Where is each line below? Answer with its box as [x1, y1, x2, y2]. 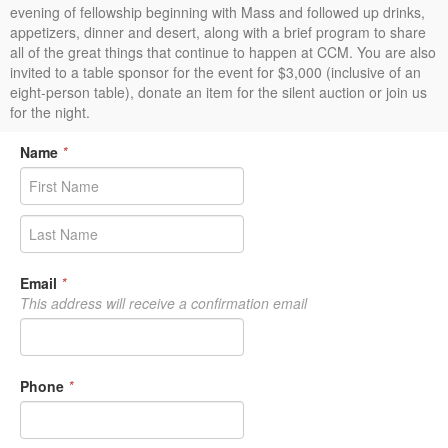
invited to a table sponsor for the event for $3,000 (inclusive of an [10, 62, 421, 82]
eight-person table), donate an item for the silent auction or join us [10, 82, 427, 102]
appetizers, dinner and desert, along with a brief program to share [10, 22, 426, 42]
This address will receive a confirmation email [20, 293, 307, 313]
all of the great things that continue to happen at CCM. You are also [10, 42, 436, 62]
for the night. [10, 102, 90, 122]
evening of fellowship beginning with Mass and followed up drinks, [10, 2, 425, 22]
